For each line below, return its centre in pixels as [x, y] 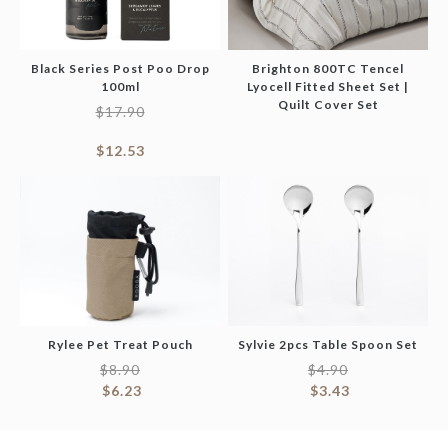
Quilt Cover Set [328, 105]
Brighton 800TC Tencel [328, 69]
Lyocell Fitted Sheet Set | [328, 87]
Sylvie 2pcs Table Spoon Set [328, 345]
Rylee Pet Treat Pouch [120, 345]
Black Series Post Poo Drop [120, 69]
